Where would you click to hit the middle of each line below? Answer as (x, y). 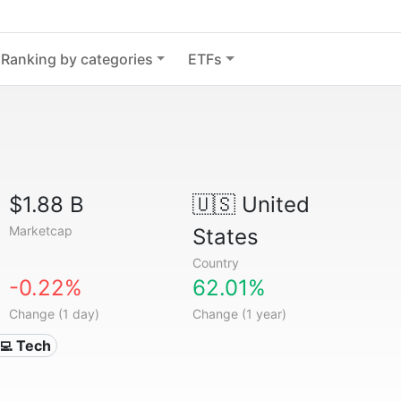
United (272, 205)
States (225, 237)
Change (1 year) (239, 314)
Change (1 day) (55, 314)
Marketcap (41, 230)
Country (215, 263)
